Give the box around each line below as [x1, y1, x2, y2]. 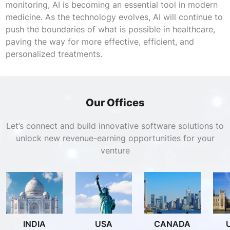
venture [100, 145, 130, 156]
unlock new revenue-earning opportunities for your [15, 132, 215, 143]
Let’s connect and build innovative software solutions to [6, 120, 224, 131]
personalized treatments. [5, 48, 102, 59]
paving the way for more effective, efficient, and [5, 36, 194, 47]
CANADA [154, 218, 191, 229]
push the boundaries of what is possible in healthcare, [5, 24, 215, 34]
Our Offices [85, 96, 145, 109]
